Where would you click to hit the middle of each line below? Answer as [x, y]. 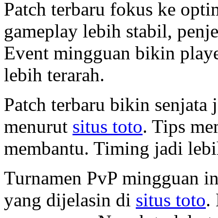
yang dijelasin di [70, 200]
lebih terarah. [54, 74]
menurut [38, 126]
